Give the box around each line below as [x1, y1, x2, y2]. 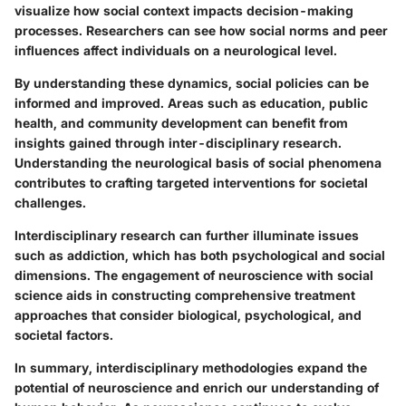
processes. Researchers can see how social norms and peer [14, 23, 388, 38]
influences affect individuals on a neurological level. [14, 43, 337, 58]
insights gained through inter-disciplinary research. [14, 135, 342, 150]
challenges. [14, 195, 86, 210]
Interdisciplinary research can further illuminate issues [14, 227, 359, 243]
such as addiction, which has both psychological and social [14, 247, 385, 263]
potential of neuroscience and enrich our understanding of [14, 380, 379, 395]
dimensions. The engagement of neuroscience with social [14, 267, 373, 283]
